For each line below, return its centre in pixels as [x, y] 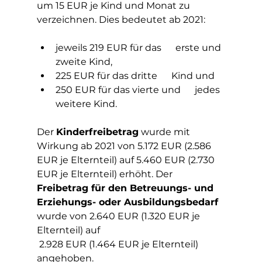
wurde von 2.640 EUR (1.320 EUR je [119, 216]
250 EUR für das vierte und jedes [139, 90]
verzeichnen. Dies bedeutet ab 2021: [121, 20]
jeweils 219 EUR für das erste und [139, 48]
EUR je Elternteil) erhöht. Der [106, 174]
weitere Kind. [86, 104]
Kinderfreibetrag [97, 132]
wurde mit [165, 132]
